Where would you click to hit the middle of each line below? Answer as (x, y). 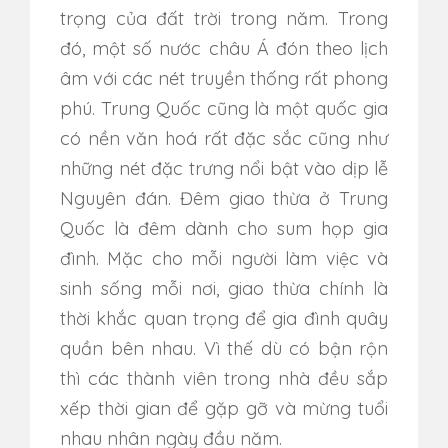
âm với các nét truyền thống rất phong (224, 78)
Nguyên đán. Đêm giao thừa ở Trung (224, 198)
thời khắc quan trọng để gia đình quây (224, 318)
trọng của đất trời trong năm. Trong (224, 18)
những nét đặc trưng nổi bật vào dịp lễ (224, 168)
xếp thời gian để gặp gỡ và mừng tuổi (224, 408)
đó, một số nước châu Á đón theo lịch (224, 48)
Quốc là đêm (122, 228)
